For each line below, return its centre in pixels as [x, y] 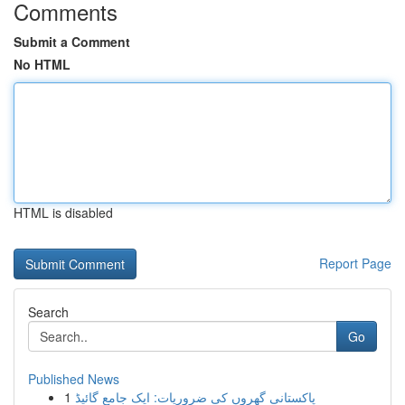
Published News [74, 379]
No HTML [42, 64]
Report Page [355, 263]
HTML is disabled [63, 212]
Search [48, 312]
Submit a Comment [72, 42]
